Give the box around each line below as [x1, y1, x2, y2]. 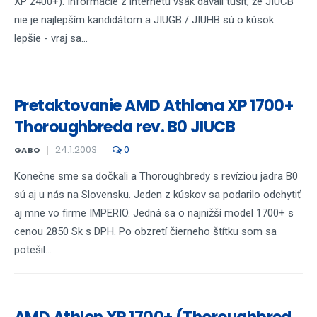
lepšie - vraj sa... [14, 32, 88, 45]
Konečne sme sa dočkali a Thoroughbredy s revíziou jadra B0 [14, 170, 298, 183]
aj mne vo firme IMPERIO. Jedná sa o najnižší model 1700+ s [14, 207, 294, 219]
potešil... [14, 243, 52, 256]
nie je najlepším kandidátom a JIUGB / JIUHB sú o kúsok [14, 13, 274, 26]
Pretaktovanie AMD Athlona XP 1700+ [14, 95, 294, 117]
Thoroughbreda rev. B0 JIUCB [14, 116, 236, 138]
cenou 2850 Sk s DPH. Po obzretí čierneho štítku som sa [14, 225, 277, 238]
